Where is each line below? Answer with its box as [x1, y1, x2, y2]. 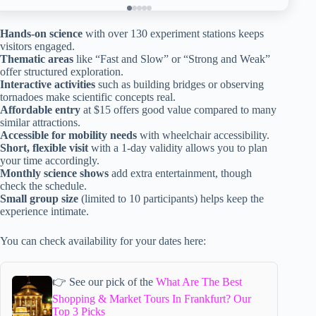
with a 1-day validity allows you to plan [88, 141, 267, 154]
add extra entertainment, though [109, 166, 252, 179]
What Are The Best [156, 275, 243, 288]
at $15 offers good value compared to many [80, 103, 276, 116]
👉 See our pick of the [52, 275, 157, 288]
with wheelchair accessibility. [137, 128, 269, 141]
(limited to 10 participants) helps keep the [78, 192, 264, 205]
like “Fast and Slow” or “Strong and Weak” [73, 52, 270, 65]
